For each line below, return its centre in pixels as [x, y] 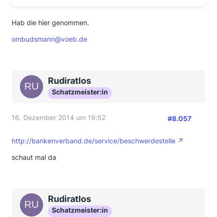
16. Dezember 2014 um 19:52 [59, 117]
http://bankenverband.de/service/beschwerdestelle [93, 141]
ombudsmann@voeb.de [49, 39]
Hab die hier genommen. [50, 23]
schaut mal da [34, 157]
